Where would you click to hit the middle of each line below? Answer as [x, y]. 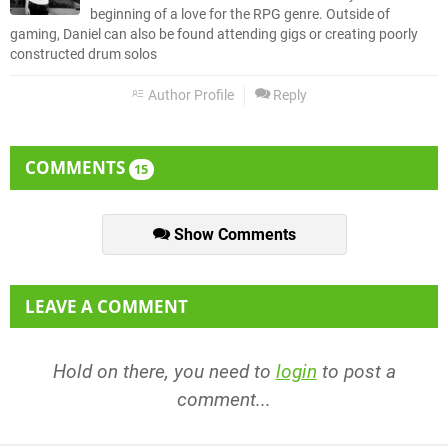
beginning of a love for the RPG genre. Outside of [240, 14]
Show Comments [232, 234]
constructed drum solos [83, 54]
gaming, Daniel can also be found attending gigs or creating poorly [214, 34]
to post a [356, 371]
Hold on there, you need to [164, 371]
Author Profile [189, 95]
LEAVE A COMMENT [106, 306]
